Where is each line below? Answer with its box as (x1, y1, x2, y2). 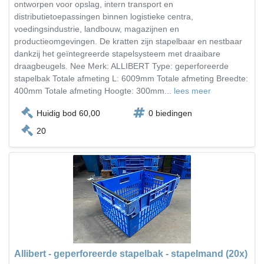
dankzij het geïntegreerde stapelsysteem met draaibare (14, 49, 220, 58)
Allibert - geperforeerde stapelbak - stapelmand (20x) (14, 249, 247, 259)
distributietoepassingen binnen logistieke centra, (14, 12, 193, 21)
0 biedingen (148, 108, 192, 118)
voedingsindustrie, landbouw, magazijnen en (14, 24, 179, 34)
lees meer (174, 86, 211, 95)
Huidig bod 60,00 (37, 108, 100, 118)
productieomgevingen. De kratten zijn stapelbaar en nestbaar (14, 37, 242, 46)
